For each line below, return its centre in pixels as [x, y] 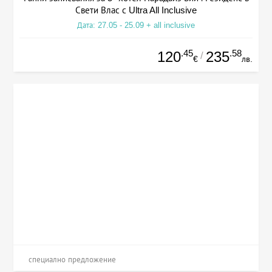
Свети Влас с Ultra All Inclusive [136, 10]
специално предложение [73, 259]
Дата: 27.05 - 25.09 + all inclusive [136, 25]
